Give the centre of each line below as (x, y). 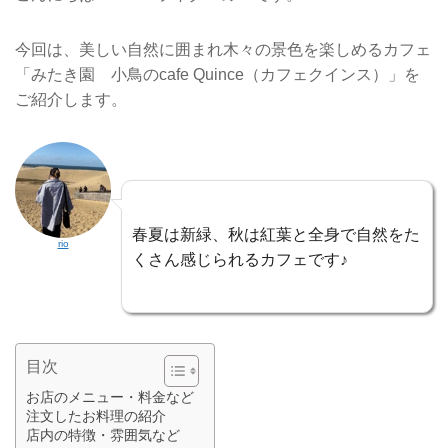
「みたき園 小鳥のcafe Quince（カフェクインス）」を (217, 74)
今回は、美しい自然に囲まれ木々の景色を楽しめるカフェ (223, 49)
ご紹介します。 (71, 99)
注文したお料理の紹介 (96, 416)
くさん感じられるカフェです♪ (240, 259)
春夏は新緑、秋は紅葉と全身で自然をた (276, 234)
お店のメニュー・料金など (110, 397)
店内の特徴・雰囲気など (103, 435)
